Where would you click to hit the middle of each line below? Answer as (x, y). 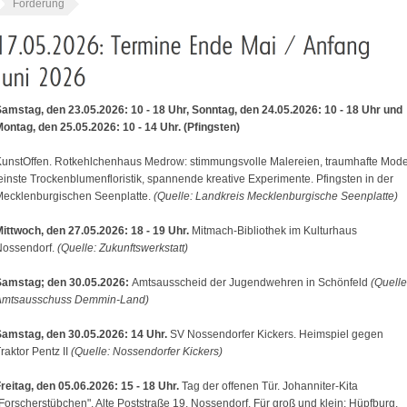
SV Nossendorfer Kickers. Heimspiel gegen (275, 334)
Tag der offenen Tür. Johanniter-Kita (270, 386)
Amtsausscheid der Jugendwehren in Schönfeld (251, 283)
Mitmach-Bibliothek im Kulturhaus (273, 231)
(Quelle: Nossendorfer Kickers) (147, 352)
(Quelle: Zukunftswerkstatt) (123, 248)
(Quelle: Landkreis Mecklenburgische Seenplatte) (274, 196)
